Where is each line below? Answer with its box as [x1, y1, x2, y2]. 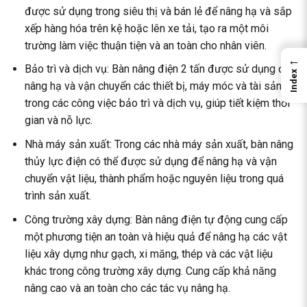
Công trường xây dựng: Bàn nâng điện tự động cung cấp [24, 212, 288, 226]
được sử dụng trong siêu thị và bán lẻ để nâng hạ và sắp [24, 4, 292, 18]
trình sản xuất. [24, 189, 91, 203]
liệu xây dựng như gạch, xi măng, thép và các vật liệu [24, 247, 273, 260]
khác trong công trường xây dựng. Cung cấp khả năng [24, 264, 276, 278]
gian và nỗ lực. [24, 114, 93, 127]
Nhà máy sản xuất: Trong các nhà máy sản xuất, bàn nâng [24, 138, 293, 151]
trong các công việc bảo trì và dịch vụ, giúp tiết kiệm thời [24, 97, 290, 110]
